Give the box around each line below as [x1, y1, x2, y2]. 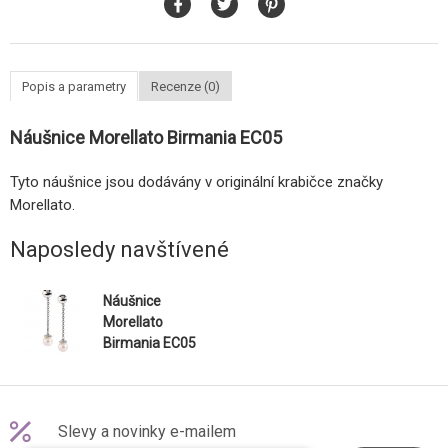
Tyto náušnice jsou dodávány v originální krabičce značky [10, 173, 383, 192]
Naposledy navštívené [10, 237, 229, 263]
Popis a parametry [22, 79, 126, 95]
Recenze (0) [151, 79, 220, 95]
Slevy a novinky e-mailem [58, 422, 236, 442]
